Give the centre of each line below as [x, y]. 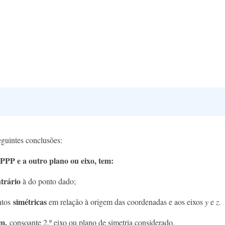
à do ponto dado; [48, 181]
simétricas [30, 201]
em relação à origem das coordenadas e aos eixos [126, 201]
